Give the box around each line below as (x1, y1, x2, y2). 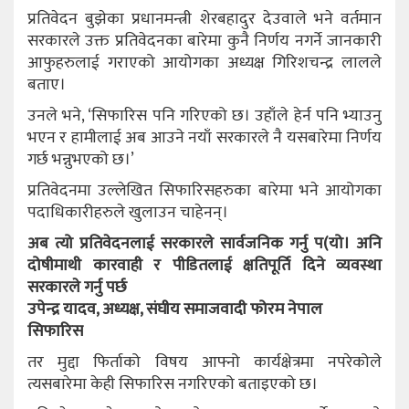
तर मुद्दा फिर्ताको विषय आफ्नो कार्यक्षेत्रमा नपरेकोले (27, 348, 382, 376)
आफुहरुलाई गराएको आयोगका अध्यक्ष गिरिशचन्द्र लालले (27, 48, 382, 77)
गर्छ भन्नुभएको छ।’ (27, 145, 134, 173)
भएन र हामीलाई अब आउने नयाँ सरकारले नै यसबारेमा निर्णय (27, 123, 382, 152)
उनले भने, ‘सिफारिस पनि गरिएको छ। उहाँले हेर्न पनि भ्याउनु (27, 101, 382, 130)
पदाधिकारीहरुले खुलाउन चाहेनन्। (27, 198, 228, 226)
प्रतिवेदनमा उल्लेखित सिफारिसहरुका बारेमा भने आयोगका (27, 176, 382, 204)
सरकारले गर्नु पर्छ (27, 273, 127, 301)
